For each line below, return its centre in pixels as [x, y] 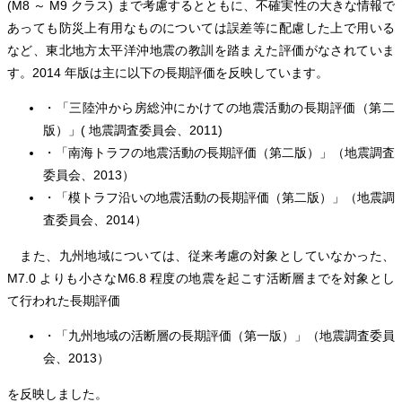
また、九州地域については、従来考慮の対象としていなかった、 [201, 255]
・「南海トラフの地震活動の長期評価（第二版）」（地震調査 [219, 153]
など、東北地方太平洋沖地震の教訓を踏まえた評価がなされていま [201, 51]
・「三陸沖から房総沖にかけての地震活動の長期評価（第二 [219, 108]
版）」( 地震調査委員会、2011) [133, 131]
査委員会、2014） [95, 220]
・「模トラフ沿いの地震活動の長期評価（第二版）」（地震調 [219, 198]
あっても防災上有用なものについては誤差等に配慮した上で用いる [201, 28]
